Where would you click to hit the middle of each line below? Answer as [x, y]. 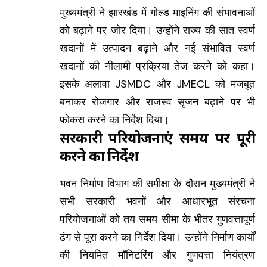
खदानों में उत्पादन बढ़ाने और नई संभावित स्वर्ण [157, 49]
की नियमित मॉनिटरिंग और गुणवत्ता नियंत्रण [157, 255]
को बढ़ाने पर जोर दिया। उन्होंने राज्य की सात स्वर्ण [157, 31]
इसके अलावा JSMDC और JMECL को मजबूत [157, 84]
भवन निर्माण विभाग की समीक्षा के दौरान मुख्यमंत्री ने [157, 183]
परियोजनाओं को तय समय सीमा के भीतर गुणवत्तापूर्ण [157, 219]
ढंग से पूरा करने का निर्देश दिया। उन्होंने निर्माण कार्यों [157, 237]
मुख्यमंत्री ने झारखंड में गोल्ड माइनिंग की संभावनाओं [157, 13]
